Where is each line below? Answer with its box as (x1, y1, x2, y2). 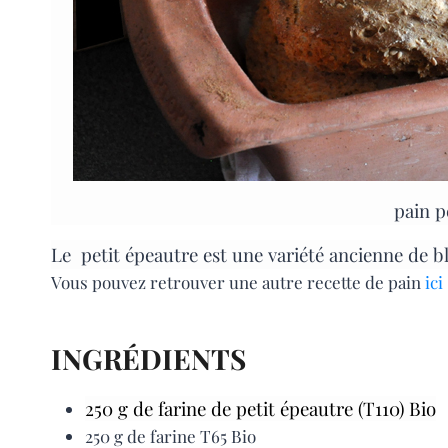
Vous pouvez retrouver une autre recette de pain (51, 271, 425, 294)
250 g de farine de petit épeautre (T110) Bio (85, 396, 436, 422)
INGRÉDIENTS (51, 340, 246, 378)
